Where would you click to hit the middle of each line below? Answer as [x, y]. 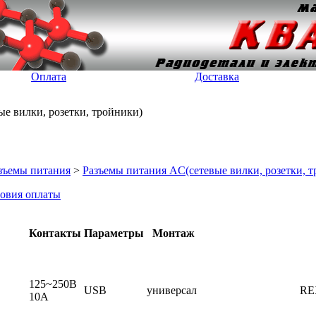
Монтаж [173, 233]
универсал [173, 290]
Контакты [55, 233]
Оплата [49, 77]
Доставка [217, 77]
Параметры [114, 233]
